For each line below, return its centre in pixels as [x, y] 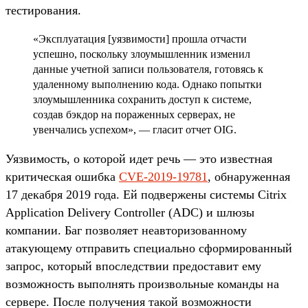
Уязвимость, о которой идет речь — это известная [139, 158]
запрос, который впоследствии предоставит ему [133, 266]
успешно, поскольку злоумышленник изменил [142, 54]
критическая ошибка [62, 176]
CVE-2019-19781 [163, 176]
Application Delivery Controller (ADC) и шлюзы [130, 212]
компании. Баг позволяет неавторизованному [126, 230]
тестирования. [43, 10]
